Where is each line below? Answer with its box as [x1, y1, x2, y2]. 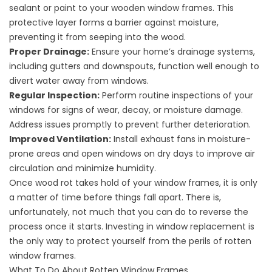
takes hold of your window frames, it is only [73, 177, 257, 189]
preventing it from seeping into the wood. [9, 31, 186, 44]
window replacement [156, 220, 246, 233]
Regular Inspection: [9, 89, 100, 102]
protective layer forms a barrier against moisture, [9, 16, 219, 29]
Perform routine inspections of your [100, 89, 253, 102]
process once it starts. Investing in [9, 220, 156, 233]
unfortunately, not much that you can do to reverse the [9, 206, 248, 219]
